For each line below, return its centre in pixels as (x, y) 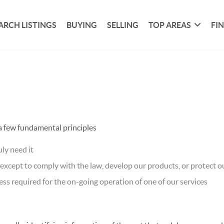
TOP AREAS (170, 25)
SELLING (123, 25)
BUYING (82, 25)
